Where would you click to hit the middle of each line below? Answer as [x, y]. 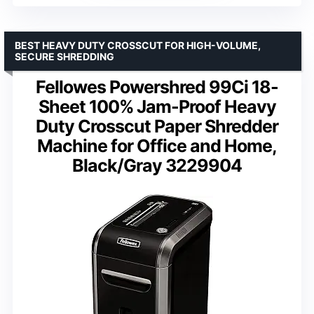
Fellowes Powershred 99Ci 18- [157, 87]
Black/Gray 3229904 [157, 166]
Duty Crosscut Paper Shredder [157, 127]
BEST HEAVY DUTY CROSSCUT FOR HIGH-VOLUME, [138, 46]
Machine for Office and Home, [157, 146]
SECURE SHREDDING [64, 57]
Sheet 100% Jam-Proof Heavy [157, 107]
